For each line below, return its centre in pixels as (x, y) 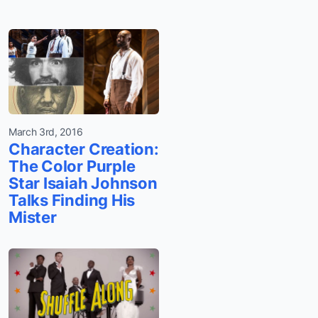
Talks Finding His (72, 200)
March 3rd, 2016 (46, 131)
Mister (33, 217)
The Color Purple (72, 166)
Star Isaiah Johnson (83, 183)
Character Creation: (84, 149)
